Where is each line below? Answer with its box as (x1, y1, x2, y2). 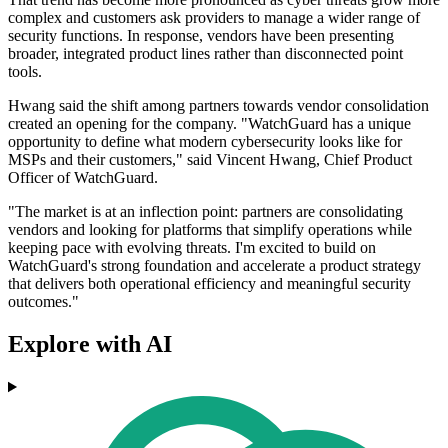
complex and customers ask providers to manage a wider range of (8, 9, 420, 27)
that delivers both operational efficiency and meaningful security (8, 275, 411, 293)
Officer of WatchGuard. (8, 169, 158, 187)
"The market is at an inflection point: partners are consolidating (8, 203, 403, 221)
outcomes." (8, 293, 79, 311)
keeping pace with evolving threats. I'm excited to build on (8, 239, 376, 257)
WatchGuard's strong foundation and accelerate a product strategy (8, 257, 421, 275)
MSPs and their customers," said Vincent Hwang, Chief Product (8, 151, 412, 169)
